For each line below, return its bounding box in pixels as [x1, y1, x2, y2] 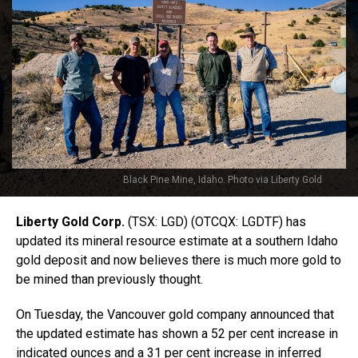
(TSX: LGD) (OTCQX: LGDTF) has [125, 213, 306, 229]
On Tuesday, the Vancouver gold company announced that [16, 306, 334, 322]
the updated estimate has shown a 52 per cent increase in [16, 325, 338, 341]
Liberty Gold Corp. [16, 213, 125, 229]
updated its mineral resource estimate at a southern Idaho [16, 233, 338, 249]
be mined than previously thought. [16, 271, 203, 287]
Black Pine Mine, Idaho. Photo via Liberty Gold [123, 173, 322, 185]
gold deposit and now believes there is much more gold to [16, 252, 341, 268]
